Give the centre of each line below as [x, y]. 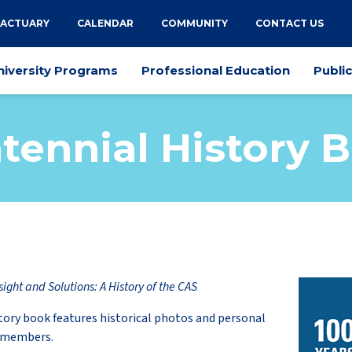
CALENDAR [105, 23]
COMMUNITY [194, 23]
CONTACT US [290, 23]
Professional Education [216, 70]
